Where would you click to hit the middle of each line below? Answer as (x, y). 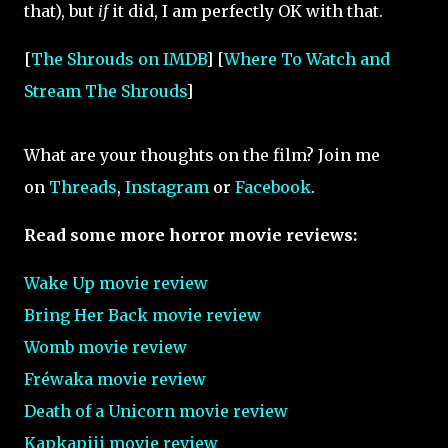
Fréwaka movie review (115, 379)
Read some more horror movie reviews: (190, 235)
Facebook (273, 187)
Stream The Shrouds (105, 91)
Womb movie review (105, 347)
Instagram (167, 187)
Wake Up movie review (116, 283)
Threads (83, 187)
